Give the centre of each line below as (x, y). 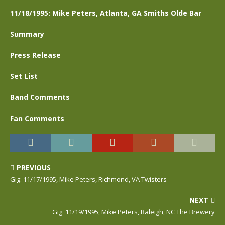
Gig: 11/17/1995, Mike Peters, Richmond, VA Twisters (88, 179)
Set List (24, 76)
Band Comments (40, 97)
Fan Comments (37, 118)
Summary (27, 34)
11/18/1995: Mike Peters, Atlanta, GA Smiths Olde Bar (106, 13)
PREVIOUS (34, 167)
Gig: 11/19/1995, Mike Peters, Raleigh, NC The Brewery (134, 212)
